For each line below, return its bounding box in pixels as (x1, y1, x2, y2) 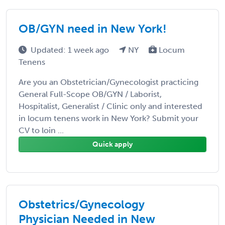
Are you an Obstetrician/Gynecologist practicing (19, 77, 198, 87)
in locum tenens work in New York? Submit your (19, 113, 198, 123)
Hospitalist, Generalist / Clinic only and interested (19, 101, 202, 111)
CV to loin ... (19, 125, 64, 135)
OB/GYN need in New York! (19, 21, 167, 36)
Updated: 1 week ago (31, 45, 111, 55)
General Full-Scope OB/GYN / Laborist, (19, 89, 162, 99)
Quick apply (92, 140, 133, 149)
